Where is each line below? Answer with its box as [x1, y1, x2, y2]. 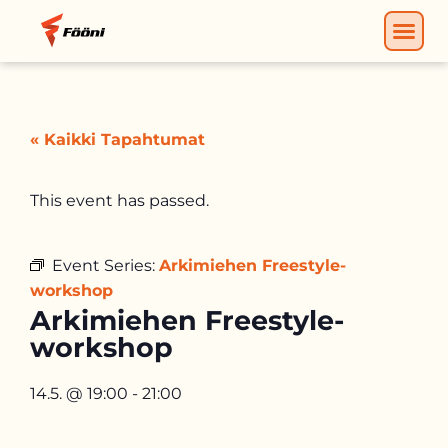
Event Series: [52, 256, 159, 275]
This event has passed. [30, 191, 209, 210]
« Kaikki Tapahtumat [30, 130, 205, 149]
